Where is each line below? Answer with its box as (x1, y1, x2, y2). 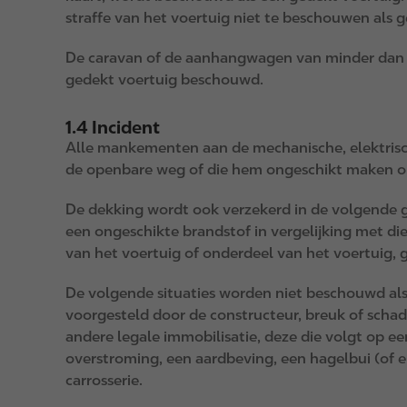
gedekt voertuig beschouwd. (65, 71, 263, 88)
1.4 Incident (65, 117, 160, 138)
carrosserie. (65, 372, 143, 389)
